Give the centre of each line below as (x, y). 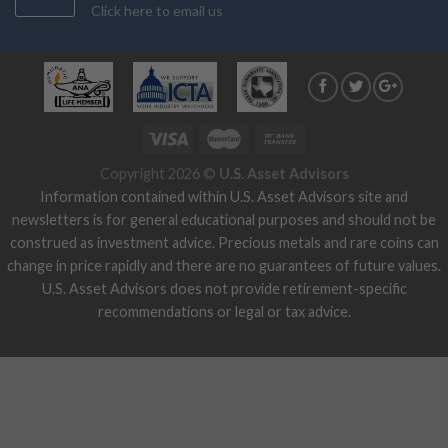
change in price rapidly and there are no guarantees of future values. (224, 265)
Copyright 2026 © (159, 173)
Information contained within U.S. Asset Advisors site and (224, 196)
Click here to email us (157, 11)
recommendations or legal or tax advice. (224, 311)
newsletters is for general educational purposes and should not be (224, 219)
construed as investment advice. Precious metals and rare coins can (224, 242)
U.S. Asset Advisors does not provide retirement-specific (224, 288)
